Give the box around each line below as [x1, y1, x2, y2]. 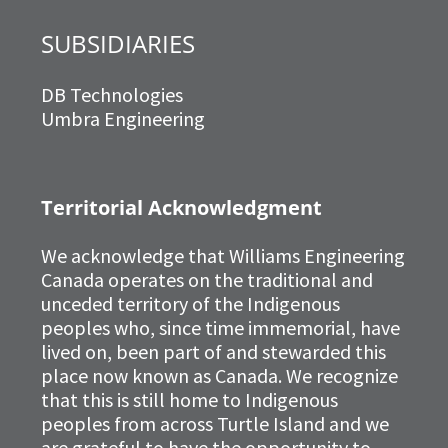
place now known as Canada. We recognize [41, 363, 398, 389]
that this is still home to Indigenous [41, 387, 338, 413]
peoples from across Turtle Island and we [41, 411, 389, 437]
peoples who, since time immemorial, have [41, 315, 400, 341]
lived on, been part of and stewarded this [41, 339, 386, 365]
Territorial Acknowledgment [41, 194, 322, 222]
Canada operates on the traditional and [41, 267, 373, 293]
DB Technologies [41, 82, 183, 108]
